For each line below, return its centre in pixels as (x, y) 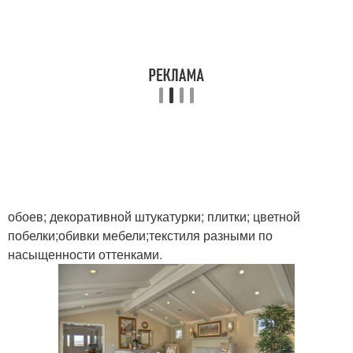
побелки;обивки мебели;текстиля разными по (140, 235)
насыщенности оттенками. (85, 254)
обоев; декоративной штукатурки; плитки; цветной (154, 216)
